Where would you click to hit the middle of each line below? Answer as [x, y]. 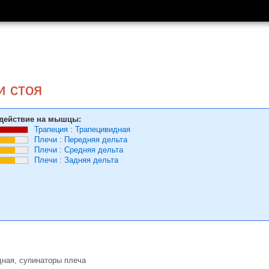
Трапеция [51, 129]
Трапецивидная [103, 129]
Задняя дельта [91, 160]
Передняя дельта [96, 140]
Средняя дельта [94, 150]
